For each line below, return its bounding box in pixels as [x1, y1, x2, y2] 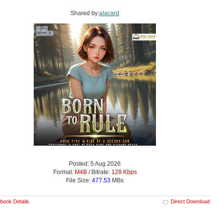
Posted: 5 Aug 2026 [69, 160, 121, 167]
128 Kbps [111, 168, 137, 175]
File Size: [66, 176, 92, 184]
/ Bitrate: [87, 168, 111, 175]
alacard [99, 9, 119, 17]
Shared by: [70, 9, 99, 17]
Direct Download [171, 198, 210, 204]
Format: [53, 168, 75, 175]
